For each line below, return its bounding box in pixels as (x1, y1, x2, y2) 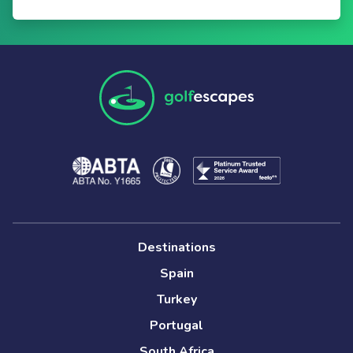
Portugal (150, 317, 203, 335)
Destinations (137, 239, 216, 257)
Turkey (156, 291, 197, 309)
